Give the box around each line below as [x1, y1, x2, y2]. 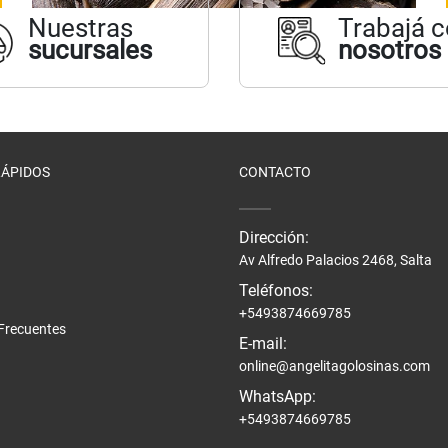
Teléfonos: [239, 281, 313, 301]
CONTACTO [239, 164, 311, 181]
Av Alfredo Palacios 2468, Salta [239, 252, 432, 269]
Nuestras [28, 13, 133, 44]
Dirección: [239, 228, 309, 248]
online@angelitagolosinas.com [239, 358, 430, 375]
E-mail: [239, 334, 287, 354]
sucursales [28, 35, 152, 66]
